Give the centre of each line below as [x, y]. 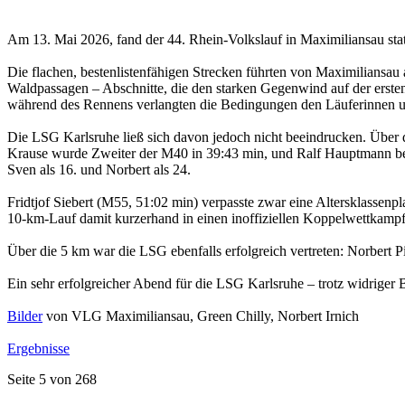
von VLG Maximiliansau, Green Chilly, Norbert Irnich [201, 316]
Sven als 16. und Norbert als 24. [99, 169]
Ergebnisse [38, 348]
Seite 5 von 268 [52, 379]
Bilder [25, 316]
